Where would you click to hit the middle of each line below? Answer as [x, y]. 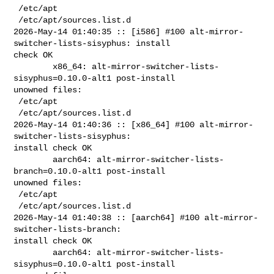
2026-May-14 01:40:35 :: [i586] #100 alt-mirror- [129, 31]
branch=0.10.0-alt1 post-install [92, 171]
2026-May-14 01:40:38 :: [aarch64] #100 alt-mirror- [136, 217]
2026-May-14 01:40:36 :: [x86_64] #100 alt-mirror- [134, 124]
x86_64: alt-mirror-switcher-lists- [33, 66]
